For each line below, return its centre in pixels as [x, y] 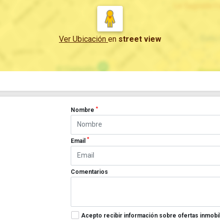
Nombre [83, 110]
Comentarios [90, 172]
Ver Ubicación [83, 39]
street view [140, 39]
